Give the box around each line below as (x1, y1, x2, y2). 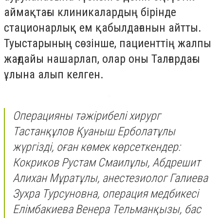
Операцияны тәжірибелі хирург (13, 109, 161, 123)
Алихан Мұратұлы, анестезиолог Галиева (13, 171, 208, 185)
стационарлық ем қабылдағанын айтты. (4, 20, 201, 35)
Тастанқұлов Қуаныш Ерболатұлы (13, 125, 175, 139)
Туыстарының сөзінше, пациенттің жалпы (4, 36, 211, 50)
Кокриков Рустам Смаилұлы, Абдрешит (13, 156, 200, 170)
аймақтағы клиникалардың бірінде (4, 5, 176, 19)
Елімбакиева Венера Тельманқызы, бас (13, 202, 201, 217)
